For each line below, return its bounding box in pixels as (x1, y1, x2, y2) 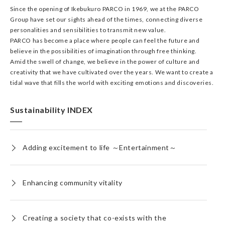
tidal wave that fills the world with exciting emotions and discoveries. (10, 79, 214, 86)
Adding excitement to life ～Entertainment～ (23, 143, 177, 152)
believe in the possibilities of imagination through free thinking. (10, 47, 197, 55)
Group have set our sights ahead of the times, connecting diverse (10, 16, 203, 23)
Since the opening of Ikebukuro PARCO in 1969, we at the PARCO (10, 5, 199, 13)
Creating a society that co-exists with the (23, 213, 167, 222)
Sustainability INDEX (10, 105, 93, 115)
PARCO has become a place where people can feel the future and (10, 37, 200, 44)
